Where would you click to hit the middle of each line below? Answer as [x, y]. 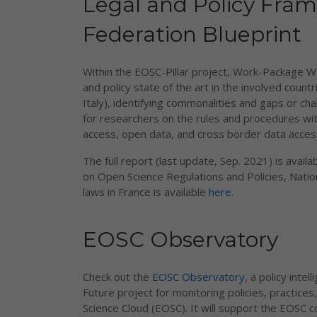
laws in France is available [146, 192]
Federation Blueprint [192, 34]
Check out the [117, 277]
